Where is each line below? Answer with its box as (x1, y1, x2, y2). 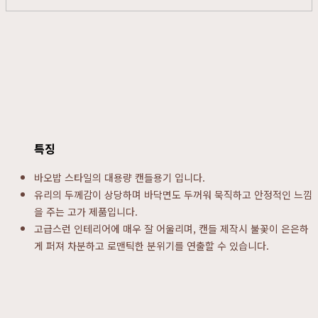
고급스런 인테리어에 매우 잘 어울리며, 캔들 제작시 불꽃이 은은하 (34, 221, 309, 236)
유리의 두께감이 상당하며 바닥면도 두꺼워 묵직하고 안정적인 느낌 (34, 187, 312, 202)
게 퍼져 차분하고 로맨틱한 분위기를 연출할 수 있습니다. (34, 238, 269, 253)
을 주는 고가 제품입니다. (34, 204, 138, 219)
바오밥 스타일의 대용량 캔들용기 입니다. (34, 170, 205, 185)
